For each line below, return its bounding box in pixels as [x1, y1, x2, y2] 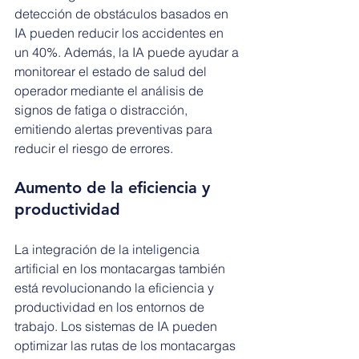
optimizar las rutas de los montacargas [14, 337, 239, 354]
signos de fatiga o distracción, [14, 102, 191, 119]
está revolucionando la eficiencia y [14, 280, 217, 296]
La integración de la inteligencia [14, 241, 203, 258]
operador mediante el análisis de [14, 83, 207, 99]
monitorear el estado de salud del [14, 63, 210, 80]
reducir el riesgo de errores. [14, 140, 173, 157]
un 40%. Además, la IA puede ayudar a [14, 44, 242, 61]
